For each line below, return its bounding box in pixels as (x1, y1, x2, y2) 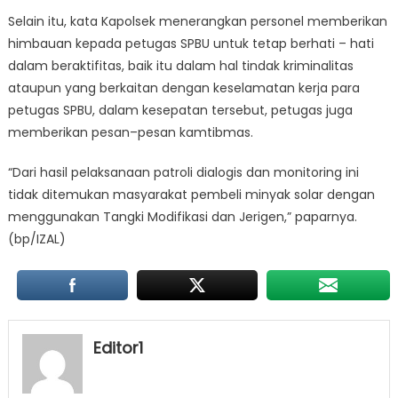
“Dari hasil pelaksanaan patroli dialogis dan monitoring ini (7, 163, 359, 181)
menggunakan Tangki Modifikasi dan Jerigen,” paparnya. (7, 207, 357, 226)
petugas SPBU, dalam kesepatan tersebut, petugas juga (7, 100, 353, 119)
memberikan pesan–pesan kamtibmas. (7, 123, 253, 141)
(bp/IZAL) (7, 229, 66, 248)
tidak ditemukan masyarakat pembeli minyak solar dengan (7, 185, 375, 203)
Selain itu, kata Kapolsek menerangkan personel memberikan (7, 12, 387, 30)
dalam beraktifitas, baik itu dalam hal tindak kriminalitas (7, 56, 354, 75)
